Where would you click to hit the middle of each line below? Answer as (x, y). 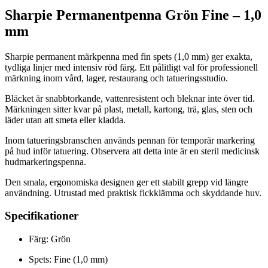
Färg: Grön (50, 239)
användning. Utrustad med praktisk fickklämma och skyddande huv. (133, 193)
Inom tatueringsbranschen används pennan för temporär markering (130, 140)
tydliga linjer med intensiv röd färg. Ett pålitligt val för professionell (131, 67)
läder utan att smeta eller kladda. (65, 120)
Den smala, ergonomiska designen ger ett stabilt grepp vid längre (127, 182)
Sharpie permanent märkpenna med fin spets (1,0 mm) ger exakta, (129, 56)
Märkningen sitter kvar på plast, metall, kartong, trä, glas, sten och (129, 109)
